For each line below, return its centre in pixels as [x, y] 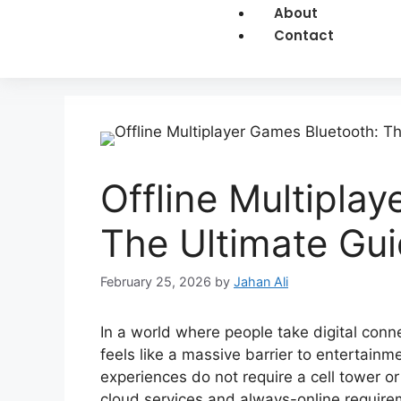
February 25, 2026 [156, 282]
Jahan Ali [261, 282]
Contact [303, 35]
